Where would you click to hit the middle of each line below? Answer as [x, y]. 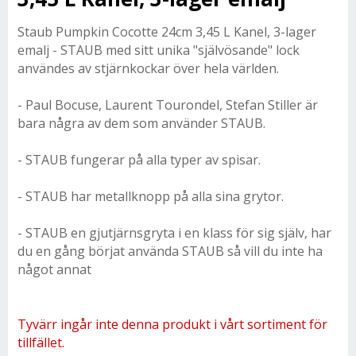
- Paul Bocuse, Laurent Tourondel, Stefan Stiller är [168, 105]
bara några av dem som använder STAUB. [141, 123]
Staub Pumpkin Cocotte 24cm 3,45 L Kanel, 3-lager [167, 32]
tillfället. [41, 342]
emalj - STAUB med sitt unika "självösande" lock [159, 50]
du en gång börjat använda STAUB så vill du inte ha [170, 251]
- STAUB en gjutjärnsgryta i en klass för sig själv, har [174, 233]
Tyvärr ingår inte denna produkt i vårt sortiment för [172, 324]
